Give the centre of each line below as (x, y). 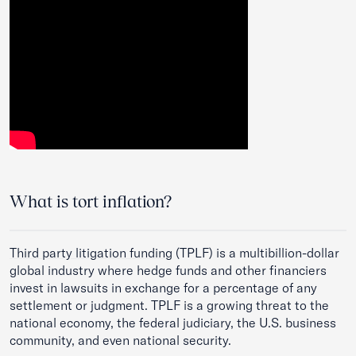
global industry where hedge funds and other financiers (168, 270)
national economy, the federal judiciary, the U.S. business (173, 323)
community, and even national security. (120, 340)
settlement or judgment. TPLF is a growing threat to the (169, 305)
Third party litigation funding (91, 253)
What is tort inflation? (91, 201)
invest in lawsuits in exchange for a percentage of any (163, 288)
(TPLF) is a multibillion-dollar (256, 253)
